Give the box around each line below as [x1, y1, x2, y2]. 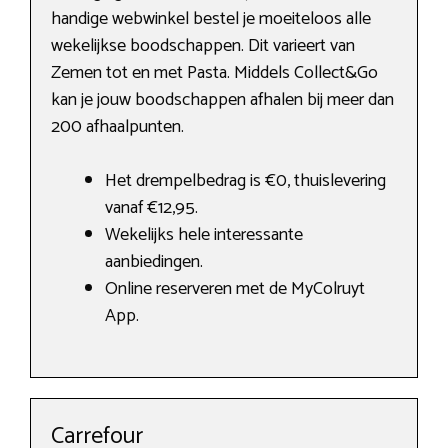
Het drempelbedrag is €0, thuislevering [105, 165, 386, 196]
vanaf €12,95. [105, 192, 198, 223]
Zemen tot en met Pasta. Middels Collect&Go [51, 57, 378, 88]
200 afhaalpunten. [51, 111, 184, 142]
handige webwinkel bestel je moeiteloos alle [51, 3, 371, 34]
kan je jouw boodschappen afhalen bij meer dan [51, 84, 394, 115]
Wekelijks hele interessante [105, 219, 303, 250]
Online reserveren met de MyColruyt [105, 273, 365, 304]
